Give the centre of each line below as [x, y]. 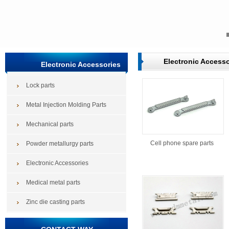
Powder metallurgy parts [60, 144]
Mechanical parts [50, 124]
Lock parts [40, 85]
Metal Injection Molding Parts [66, 105]
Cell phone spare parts [182, 143]
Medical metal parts [53, 182]
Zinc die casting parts [55, 202]
